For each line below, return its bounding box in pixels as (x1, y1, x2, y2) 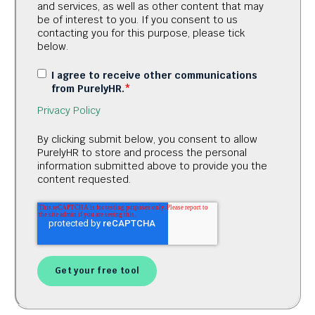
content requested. (37, 173, 131, 186)
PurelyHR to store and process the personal (37, 146, 247, 160)
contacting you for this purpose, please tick (37, 26, 245, 39)
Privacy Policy (37, 103, 101, 117)
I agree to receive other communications (51, 68, 257, 82)
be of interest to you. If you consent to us (37, 13, 238, 26)
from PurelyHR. (51, 82, 124, 95)
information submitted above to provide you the (37, 160, 267, 173)
